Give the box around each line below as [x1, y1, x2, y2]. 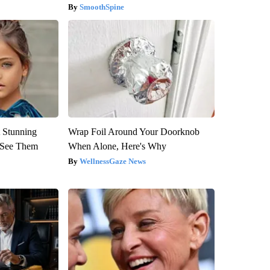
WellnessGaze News [79, 156, 146, 166]
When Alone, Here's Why [67, 140, 166, 151]
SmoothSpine [79, 2, 124, 11]
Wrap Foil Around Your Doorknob [67, 126, 199, 137]
